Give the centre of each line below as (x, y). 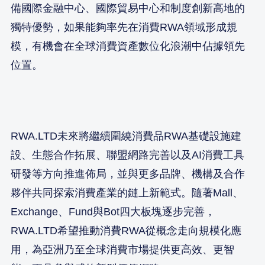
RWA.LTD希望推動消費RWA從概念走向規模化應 (126, 230)
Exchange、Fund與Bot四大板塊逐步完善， (113, 211)
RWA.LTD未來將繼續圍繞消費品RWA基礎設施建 (126, 136)
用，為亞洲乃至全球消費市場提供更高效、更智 (122, 249)
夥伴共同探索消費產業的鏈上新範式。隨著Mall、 (127, 193)
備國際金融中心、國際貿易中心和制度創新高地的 (128, 8)
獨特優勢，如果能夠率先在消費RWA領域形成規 (124, 27)
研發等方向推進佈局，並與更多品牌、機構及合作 (128, 174)
